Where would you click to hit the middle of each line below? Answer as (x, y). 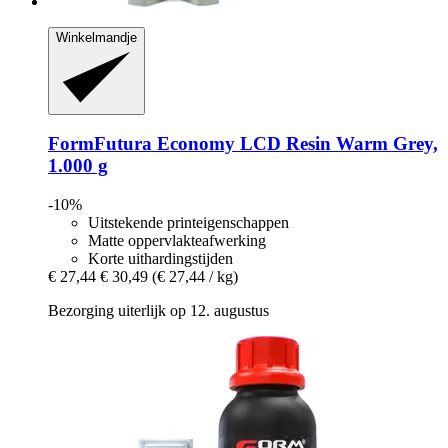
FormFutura (100, 144)
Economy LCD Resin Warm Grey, (295, 144)
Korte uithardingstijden (160, 258)
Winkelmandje (96, 38)
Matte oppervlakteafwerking (177, 240)
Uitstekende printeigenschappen (188, 222)
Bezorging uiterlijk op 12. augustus (158, 310)
